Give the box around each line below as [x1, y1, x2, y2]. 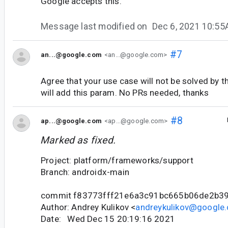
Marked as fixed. [40, 134, 116, 146]
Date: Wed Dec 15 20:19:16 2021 [41, 213, 175, 224]
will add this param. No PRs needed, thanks [41, 87, 209, 98]
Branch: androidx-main [41, 166, 129, 177]
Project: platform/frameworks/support [41, 155, 193, 165]
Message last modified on [41, 20, 150, 32]
